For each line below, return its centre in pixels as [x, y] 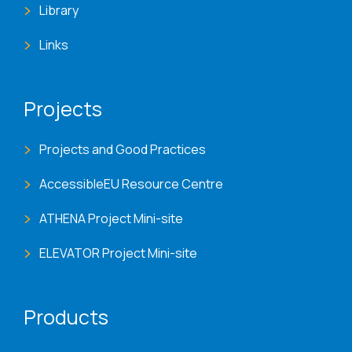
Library [59, 11]
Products [66, 317]
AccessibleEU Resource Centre [131, 184]
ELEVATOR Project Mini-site [118, 253]
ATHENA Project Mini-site [111, 219]
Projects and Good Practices [123, 150]
